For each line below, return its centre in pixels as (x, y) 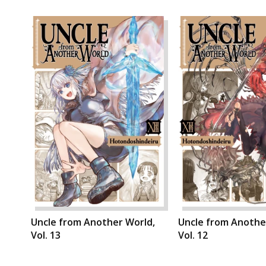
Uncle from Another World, (93, 222)
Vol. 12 (193, 235)
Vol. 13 (46, 235)
